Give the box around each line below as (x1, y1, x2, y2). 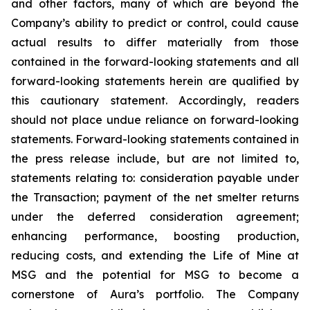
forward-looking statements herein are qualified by (11, 74, 299, 88)
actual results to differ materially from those (11, 35, 299, 49)
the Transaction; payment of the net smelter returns (11, 190, 299, 204)
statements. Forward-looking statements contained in (11, 132, 299, 146)
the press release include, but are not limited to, (11, 152, 299, 165)
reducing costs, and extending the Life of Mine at (11, 248, 299, 262)
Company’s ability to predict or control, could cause (11, 16, 299, 30)
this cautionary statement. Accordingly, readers (11, 93, 299, 107)
